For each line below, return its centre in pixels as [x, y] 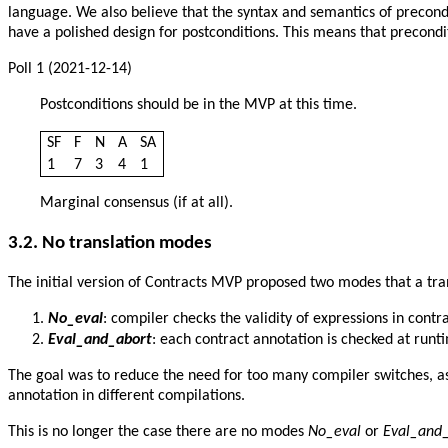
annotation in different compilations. [126, 396]
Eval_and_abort [100, 340]
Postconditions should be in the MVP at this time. [198, 104]
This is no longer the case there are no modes [158, 432]
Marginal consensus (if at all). [136, 202]
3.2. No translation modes [110, 243]
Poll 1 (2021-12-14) [70, 68]
